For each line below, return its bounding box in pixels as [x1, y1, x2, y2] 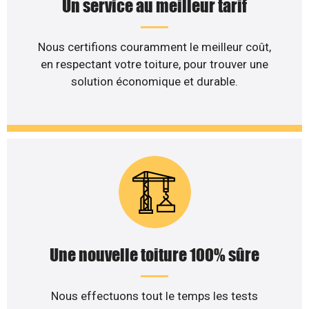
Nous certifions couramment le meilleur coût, [38, 39, 271, 54]
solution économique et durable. [71, 74, 238, 88]
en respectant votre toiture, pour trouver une [41, 57, 268, 71]
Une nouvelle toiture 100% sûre [50, 245, 259, 266]
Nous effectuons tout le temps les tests [51, 289, 258, 303]
